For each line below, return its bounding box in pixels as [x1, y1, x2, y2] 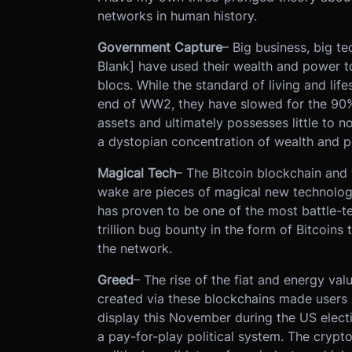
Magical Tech [97, 164, 176, 181]
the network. [97, 240, 172, 256]
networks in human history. [97, 7, 257, 24]
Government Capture [97, 38, 222, 55]
